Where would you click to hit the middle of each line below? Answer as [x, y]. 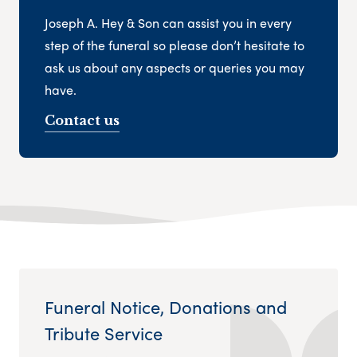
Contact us [82, 120]
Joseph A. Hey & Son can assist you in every [168, 22]
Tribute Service [104, 333]
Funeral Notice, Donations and [166, 307]
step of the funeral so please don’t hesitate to [175, 45]
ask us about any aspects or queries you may [175, 67]
